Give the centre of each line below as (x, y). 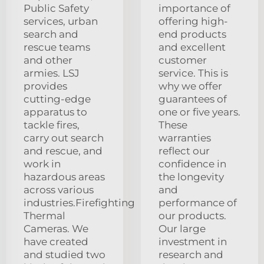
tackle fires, (52, 125)
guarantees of (193, 99)
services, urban (61, 22)
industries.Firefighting (79, 203)
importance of (194, 9)
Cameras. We (56, 229)
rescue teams (57, 47)
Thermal (44, 216)
